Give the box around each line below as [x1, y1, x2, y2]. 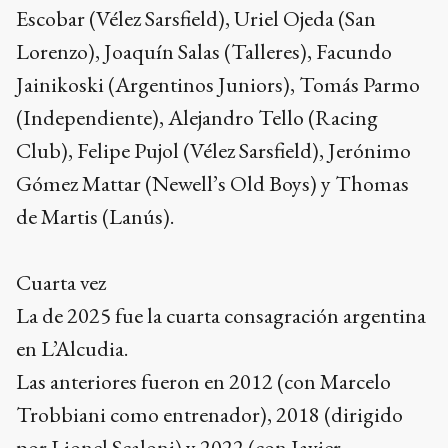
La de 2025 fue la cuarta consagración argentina [16, 301, 426, 330]
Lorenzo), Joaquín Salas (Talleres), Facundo [16, 37, 392, 66]
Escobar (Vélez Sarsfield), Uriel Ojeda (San [16, 4, 376, 33]
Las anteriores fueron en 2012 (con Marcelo [16, 367, 391, 396]
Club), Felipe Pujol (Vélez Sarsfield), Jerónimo [16, 136, 411, 165]
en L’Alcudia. [16, 334, 128, 363]
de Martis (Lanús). [16, 202, 174, 231]
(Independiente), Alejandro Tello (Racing [16, 103, 378, 132]
